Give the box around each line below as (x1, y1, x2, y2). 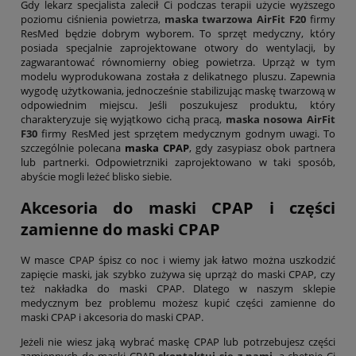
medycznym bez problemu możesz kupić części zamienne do (21, 295, 335, 310)
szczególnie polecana (21, 141, 121, 156)
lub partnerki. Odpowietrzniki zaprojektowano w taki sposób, (21, 155, 335, 170)
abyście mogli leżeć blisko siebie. (21, 169, 172, 184)
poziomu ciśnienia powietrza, (21, 12, 164, 27)
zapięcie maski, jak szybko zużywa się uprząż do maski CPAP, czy (21, 266, 335, 281)
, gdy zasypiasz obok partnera (189, 141, 335, 156)
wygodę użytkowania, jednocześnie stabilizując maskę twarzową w (21, 83, 335, 99)
